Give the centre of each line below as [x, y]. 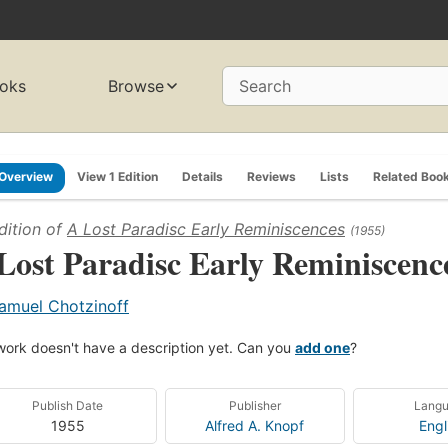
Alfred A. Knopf [255, 425]
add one [322, 347]
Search [265, 86]
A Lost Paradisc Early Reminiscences [206, 228]
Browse [136, 86]
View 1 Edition [117, 176]
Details [202, 176]
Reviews [271, 176]
